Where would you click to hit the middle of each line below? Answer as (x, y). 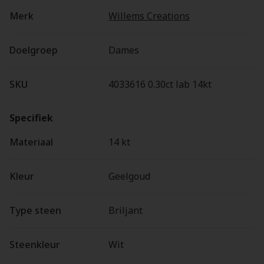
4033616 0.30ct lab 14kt (160, 84)
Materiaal (31, 142)
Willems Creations (149, 16)
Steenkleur (35, 245)
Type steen (35, 210)
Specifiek (31, 118)
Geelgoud (129, 176)
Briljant (126, 210)
